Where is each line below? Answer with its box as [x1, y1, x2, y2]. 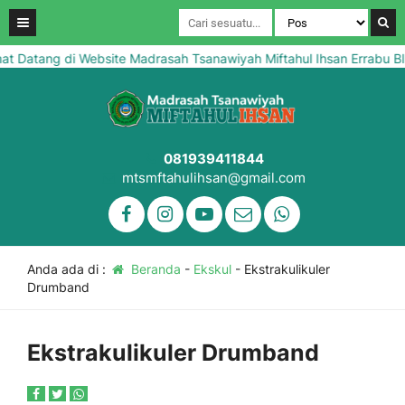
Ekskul [193, 261, 231, 277]
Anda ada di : [27, 261, 109, 277]
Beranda [127, 261, 181, 277]
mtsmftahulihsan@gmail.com [122, 169, 306, 186]
